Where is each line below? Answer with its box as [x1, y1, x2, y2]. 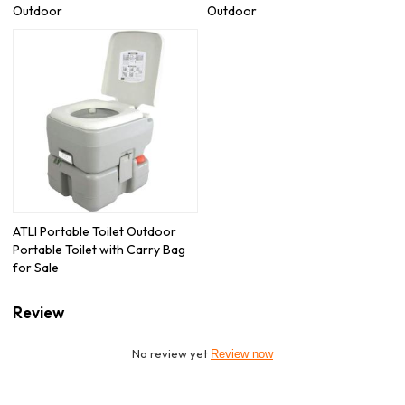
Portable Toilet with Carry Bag [13, 241, 186, 259]
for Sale [13, 259, 60, 277]
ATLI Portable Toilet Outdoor [13, 223, 177, 240]
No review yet [132, 345, 211, 361]
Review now [211, 346, 273, 361]
